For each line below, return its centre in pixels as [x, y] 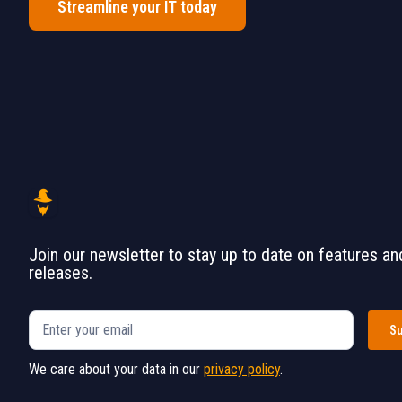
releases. [61, 272]
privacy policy [242, 369]
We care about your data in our [116, 369]
